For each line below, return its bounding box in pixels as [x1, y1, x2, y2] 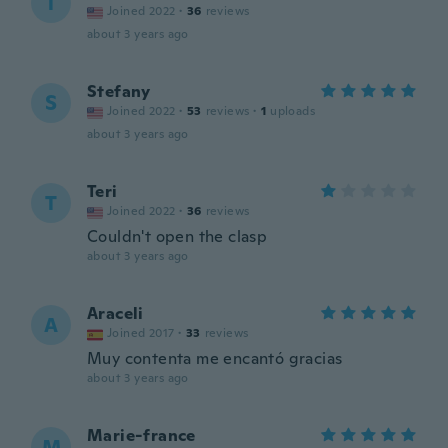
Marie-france [87, 425, 196, 446]
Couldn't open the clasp [87, 226, 268, 247]
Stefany [87, 81, 151, 102]
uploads [270, 103, 316, 119]
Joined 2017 [107, 325, 175, 341]
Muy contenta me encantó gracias [87, 348, 343, 369]
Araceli [87, 303, 144, 324]
